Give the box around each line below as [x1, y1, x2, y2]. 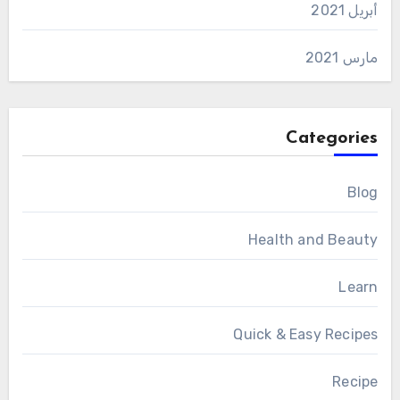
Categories [286, 129, 379, 147]
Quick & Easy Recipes [233, 325, 379, 343]
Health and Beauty [248, 230, 379, 248]
